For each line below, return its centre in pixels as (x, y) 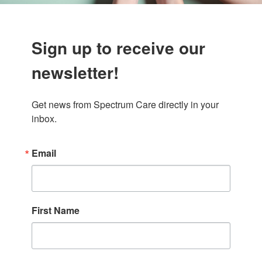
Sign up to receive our (118, 48)
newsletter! (75, 73)
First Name (56, 211)
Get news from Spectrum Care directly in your (125, 105)
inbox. (44, 119)
